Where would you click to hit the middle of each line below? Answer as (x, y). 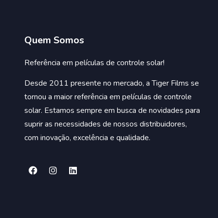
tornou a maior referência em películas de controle (108, 97)
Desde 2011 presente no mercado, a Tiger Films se (112, 83)
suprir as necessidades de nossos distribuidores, (106, 124)
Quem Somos (54, 40)
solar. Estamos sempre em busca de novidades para (112, 111)
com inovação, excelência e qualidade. (88, 138)
